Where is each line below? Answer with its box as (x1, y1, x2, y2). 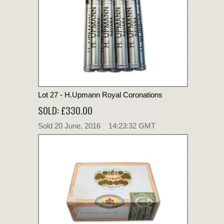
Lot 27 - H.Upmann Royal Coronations (38, 90, 162, 99)
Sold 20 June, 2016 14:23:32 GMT (38, 121, 155, 130)
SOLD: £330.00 (38, 102, 92, 117)
